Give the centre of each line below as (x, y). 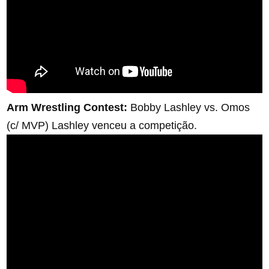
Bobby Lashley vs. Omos (190, 108)
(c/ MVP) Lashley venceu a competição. (102, 126)
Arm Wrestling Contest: (69, 108)
